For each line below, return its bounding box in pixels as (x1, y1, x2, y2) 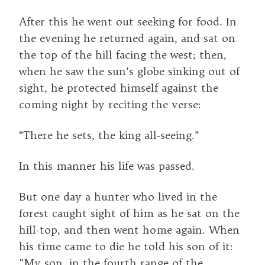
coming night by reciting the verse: (19, 97, 201, 111)
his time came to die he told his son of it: (19, 239, 233, 253)
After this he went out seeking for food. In (19, 14, 237, 28)
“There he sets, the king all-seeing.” (19, 128, 199, 142)
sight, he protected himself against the (19, 80, 218, 95)
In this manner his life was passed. (19, 159, 195, 173)
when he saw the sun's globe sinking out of (19, 64, 240, 78)
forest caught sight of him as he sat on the (19, 206, 240, 220)
